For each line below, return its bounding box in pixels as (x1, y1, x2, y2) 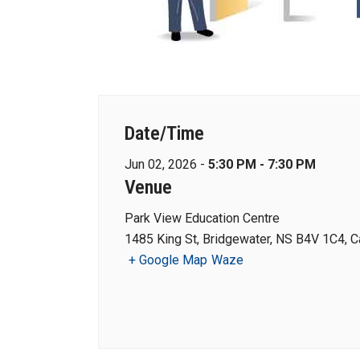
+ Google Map (129, 252, 207, 268)
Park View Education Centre (125, 211, 280, 226)
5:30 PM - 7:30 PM (208, 157, 316, 172)
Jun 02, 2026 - (125, 157, 208, 172)
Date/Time (125, 122, 204, 145)
